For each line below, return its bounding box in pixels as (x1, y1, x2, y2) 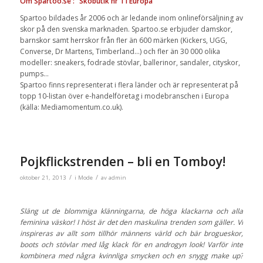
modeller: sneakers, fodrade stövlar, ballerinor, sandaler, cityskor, (19, 58, 240, 68)
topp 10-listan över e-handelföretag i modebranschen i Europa (19, 91, 229, 102)
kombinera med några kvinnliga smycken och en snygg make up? (19, 250, 244, 261)
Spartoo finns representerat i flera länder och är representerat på (19, 80, 238, 90)
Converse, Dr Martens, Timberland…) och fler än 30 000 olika (19, 46, 220, 57)
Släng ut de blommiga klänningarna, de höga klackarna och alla (19, 205, 244, 216)
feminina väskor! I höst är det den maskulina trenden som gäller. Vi (19, 217, 244, 227)
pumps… (19, 69, 49, 79)
